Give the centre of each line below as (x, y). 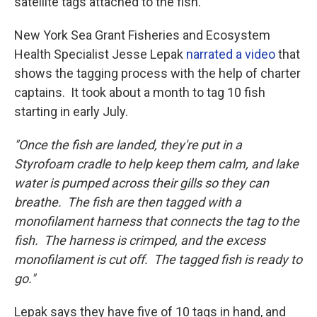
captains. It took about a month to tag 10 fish (140, 93)
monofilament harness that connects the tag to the (157, 221)
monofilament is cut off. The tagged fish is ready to (158, 260)
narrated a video (231, 54)
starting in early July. (71, 112)
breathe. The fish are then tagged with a (128, 202)
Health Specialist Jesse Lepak (100, 54)
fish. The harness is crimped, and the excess (140, 241)
